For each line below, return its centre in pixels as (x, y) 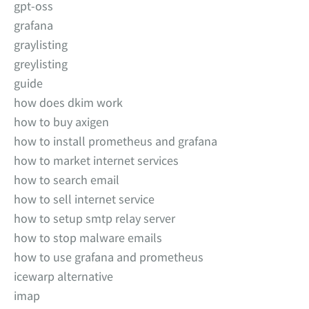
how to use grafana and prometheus (109, 257)
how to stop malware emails (88, 238)
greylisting (41, 64)
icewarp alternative (63, 276)
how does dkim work (68, 102)
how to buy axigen (61, 122)
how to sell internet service (84, 199)
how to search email (67, 180)
